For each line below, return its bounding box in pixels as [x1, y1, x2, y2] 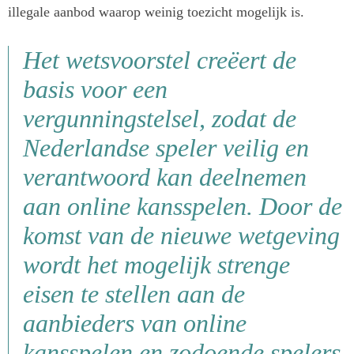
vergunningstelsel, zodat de [23, 105, 296, 134]
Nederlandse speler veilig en [23, 134, 309, 163]
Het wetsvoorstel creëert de [23, 47, 296, 75]
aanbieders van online [23, 310, 247, 338]
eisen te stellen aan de [23, 281, 245, 309]
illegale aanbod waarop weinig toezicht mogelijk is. [8, 4, 304, 21]
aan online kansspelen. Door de [23, 193, 342, 221]
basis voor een [23, 76, 168, 104]
